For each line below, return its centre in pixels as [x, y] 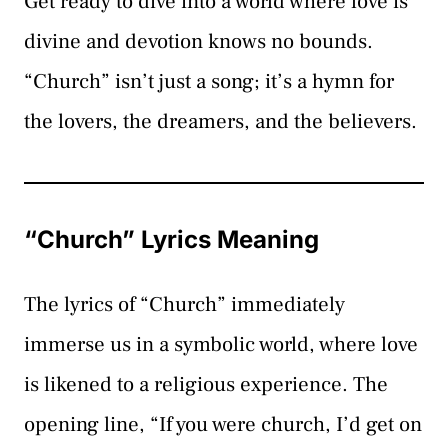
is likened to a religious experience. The [206, 384]
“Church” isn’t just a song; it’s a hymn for [209, 81]
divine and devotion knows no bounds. [198, 41]
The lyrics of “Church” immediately [184, 304]
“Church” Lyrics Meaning [171, 239]
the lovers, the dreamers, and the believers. [220, 121]
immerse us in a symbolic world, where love [221, 344]
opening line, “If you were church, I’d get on [223, 424]
